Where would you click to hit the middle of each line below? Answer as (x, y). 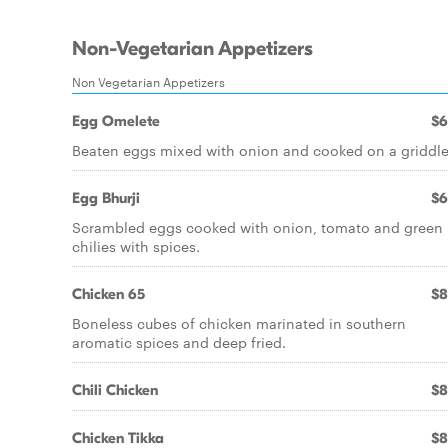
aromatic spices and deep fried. (179, 342)
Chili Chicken (115, 390)
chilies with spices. (136, 246)
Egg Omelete (116, 121)
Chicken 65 (108, 294)
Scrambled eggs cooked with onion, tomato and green (257, 227)
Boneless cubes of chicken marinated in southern (239, 323)
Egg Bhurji (106, 198)
